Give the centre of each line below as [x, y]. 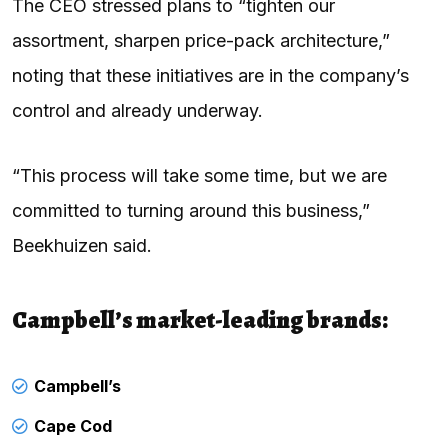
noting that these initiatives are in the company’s [210, 75]
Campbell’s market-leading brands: [201, 319]
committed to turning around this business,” [191, 210]
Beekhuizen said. [84, 245]
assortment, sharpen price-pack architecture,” [201, 40]
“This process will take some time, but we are [199, 175]
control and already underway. [140, 110]
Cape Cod [73, 425]
